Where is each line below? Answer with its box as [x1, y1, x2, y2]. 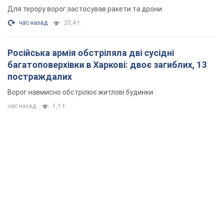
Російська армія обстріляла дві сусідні [7, 48, 174, 58]
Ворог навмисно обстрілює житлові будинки [7, 88, 153, 97]
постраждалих [7, 71, 72, 82]
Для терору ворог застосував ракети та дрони [7, 5, 162, 13]
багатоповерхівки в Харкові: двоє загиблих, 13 [7, 59, 207, 70]
